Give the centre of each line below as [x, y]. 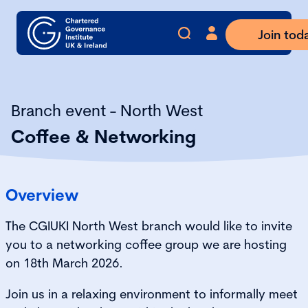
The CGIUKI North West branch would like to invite [149, 226]
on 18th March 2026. [64, 263]
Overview [42, 195]
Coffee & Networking [103, 136]
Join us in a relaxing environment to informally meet [152, 294]
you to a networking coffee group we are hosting [146, 244]
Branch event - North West [107, 110]
